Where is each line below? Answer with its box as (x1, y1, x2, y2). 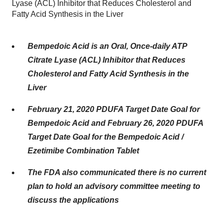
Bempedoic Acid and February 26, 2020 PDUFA (28, 119, 203, 127)
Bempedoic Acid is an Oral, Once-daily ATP (28, 42, 187, 50)
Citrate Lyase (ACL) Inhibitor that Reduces (28, 56, 185, 64)
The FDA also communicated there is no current (28, 168, 206, 177)
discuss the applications (28, 196, 119, 204)
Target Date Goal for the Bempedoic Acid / (28, 133, 184, 141)
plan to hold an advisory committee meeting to (28, 182, 200, 190)
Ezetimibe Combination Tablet (28, 147, 139, 155)
